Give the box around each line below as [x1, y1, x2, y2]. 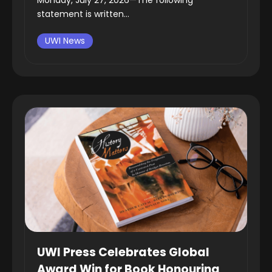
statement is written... [37, 7, 129, 20]
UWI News [45, 34, 85, 47]
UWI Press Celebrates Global [37, 244, 209, 261]
